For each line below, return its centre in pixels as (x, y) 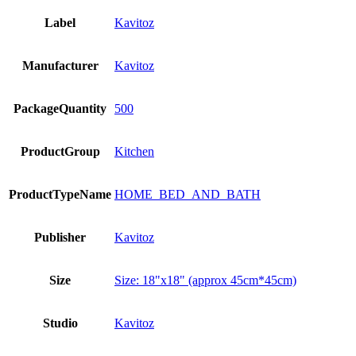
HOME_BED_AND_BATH (188, 194)
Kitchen (134, 151)
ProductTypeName (60, 194)
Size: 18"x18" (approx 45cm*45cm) (205, 280)
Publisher (60, 237)
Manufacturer (60, 65)
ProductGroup (60, 151)
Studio (60, 323)
